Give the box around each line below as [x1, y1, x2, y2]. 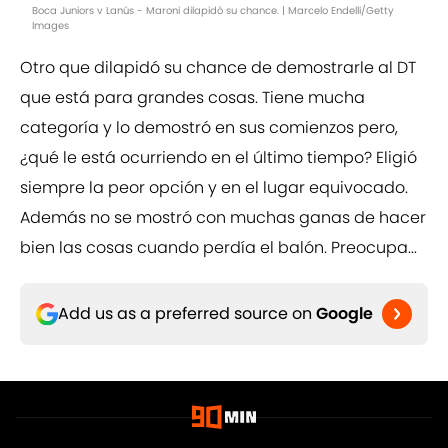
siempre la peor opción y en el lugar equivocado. [20, 176, 408, 200]
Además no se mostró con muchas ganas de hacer [20, 206, 426, 230]
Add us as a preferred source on [58, 302, 316, 326]
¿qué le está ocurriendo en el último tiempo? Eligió [20, 146, 417, 170]
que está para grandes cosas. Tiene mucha [20, 86, 365, 110]
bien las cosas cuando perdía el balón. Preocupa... [20, 236, 417, 260]
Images [32, 18, 69, 34]
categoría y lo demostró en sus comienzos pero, [20, 116, 398, 140]
